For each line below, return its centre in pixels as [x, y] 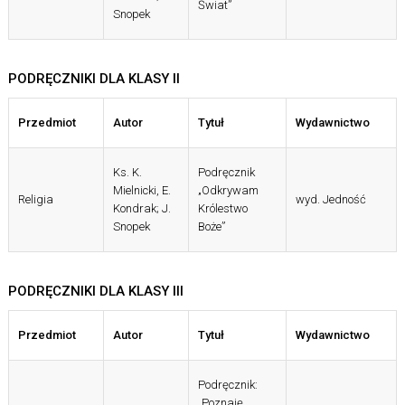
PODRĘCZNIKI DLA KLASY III [95, 292]
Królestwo [222, 209]
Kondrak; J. [141, 209]
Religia [35, 200]
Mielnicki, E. [141, 191]
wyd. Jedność [330, 200]
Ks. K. [127, 173]
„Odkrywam [228, 191]
